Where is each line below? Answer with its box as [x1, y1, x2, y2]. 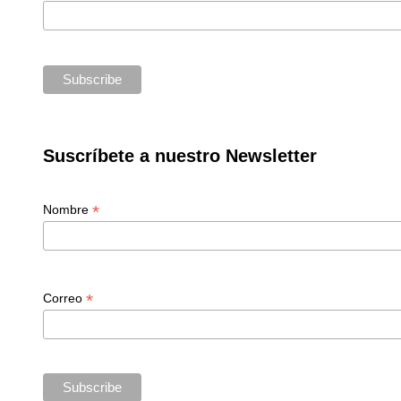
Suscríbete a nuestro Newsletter [42, 145, 317, 166]
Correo [42, 290, 86, 305]
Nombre [42, 201, 92, 217]
